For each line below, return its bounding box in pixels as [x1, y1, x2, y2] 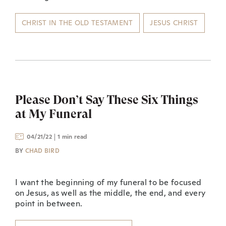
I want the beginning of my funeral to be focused [15, 177, 202, 188]
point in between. [15, 198, 83, 209]
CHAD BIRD [25, 146, 60, 155]
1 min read [58, 132, 87, 141]
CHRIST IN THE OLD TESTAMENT [22, 18, 133, 27]
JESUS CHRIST [150, 18, 198, 27]
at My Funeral [15, 106, 92, 121]
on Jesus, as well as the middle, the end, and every [15, 187, 206, 198]
